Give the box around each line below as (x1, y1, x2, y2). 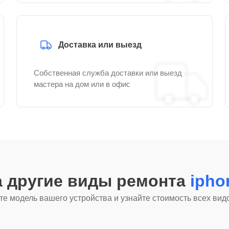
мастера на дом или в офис (34, 80, 130, 88)
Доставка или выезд (58, 40, 142, 49)
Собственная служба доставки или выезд (34, 68, 182, 77)
